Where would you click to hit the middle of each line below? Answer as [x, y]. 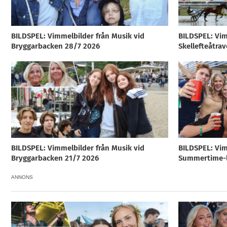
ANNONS [22, 177]
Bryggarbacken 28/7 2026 [55, 46]
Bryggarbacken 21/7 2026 [55, 158]
